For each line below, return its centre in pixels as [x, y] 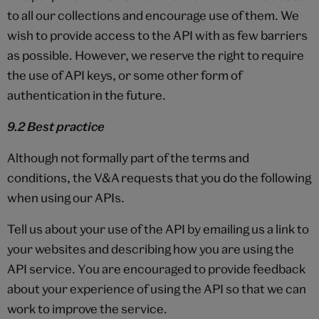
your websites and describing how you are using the [151, 249]
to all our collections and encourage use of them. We [153, 15]
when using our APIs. [66, 197]
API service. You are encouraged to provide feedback [156, 268]
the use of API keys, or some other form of [125, 75]
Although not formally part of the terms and [128, 157]
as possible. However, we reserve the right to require [156, 55]
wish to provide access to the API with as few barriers [157, 35]
